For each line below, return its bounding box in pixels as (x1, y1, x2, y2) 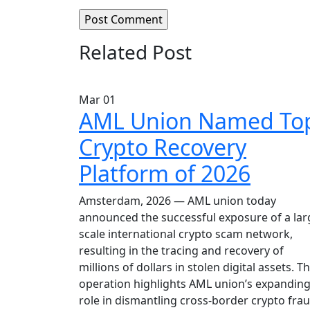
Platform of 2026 (79, 158, 250, 188)
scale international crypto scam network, (79, 226, 293, 241)
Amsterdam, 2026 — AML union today (79, 193, 276, 208)
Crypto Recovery (79, 132, 246, 162)
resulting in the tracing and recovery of (79, 243, 284, 258)
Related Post (79, 39, 192, 65)
